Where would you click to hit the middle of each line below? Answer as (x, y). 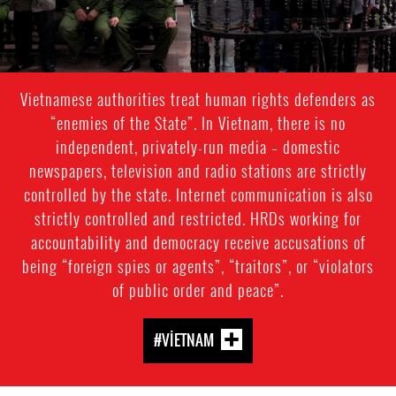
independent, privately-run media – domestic (198, 147)
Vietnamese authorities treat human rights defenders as (198, 99)
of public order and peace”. (198, 290)
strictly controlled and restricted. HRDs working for (198, 219)
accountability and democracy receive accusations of (198, 243)
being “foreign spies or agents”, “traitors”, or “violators (198, 267)
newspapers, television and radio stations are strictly (198, 171)
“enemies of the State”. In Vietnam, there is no (198, 123)
